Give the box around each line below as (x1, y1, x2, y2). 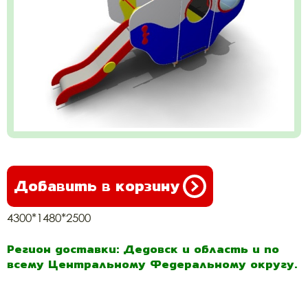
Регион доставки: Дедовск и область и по (7, 240, 279, 258)
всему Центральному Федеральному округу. (7, 255, 297, 273)
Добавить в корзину (14, 175, 179, 197)
